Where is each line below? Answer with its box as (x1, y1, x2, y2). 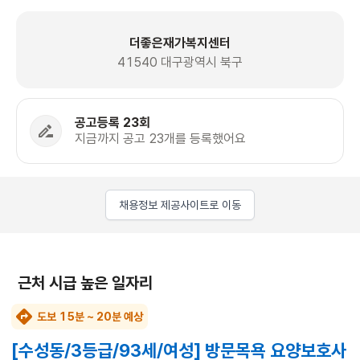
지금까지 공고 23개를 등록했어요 (75, 131, 246, 147)
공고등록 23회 (75, 115, 150, 131)
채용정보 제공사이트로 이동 (119, 198, 241, 212)
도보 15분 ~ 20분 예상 (37, 310, 143, 324)
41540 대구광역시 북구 (117, 55, 243, 71)
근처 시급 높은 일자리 (18, 273, 153, 293)
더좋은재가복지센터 (129, 35, 231, 51)
